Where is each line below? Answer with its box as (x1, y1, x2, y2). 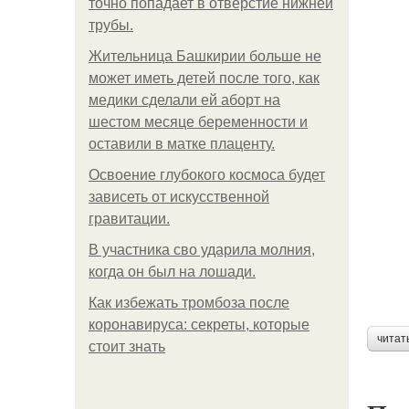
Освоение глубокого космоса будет (89, 167, 325, 183)
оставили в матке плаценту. (89, 136, 275, 152)
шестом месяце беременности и (89, 114, 308, 130)
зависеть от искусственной (89, 189, 269, 204)
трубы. (89, 17, 133, 33)
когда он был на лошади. (89, 264, 256, 279)
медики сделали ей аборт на (89, 92, 280, 108)
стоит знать (89, 339, 165, 354)
